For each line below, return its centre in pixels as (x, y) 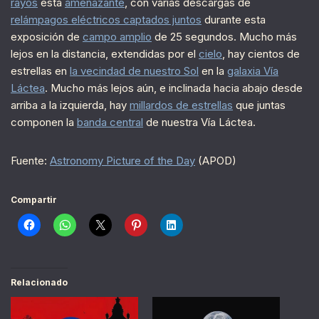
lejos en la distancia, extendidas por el (105, 54)
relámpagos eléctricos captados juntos (106, 20)
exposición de (47, 37)
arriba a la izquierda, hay (70, 105)
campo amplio (117, 37)
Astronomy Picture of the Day (122, 161)
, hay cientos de (261, 54)
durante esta (234, 20)
